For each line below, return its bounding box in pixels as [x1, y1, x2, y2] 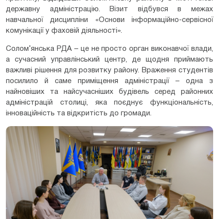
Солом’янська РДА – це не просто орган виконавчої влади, [6, 45, 213, 53]
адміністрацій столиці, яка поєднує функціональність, [6, 99, 213, 107]
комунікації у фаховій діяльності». [6, 27, 122, 35]
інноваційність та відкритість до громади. [6, 110, 152, 117]
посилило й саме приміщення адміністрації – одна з [6, 78, 213, 85]
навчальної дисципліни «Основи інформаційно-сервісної [6, 17, 213, 24]
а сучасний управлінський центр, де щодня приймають [6, 56, 213, 64]
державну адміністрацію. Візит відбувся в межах [6, 6, 213, 13]
